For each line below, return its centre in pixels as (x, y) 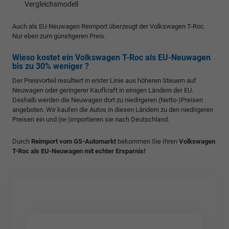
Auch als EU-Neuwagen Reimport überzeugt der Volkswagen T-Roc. (109, 27)
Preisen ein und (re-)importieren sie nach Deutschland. (91, 120)
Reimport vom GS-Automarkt (74, 142)
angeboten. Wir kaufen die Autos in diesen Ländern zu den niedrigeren (113, 110)
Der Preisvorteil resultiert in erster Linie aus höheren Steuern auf (104, 81)
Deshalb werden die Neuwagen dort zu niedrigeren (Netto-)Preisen (108, 100)
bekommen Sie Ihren (147, 142)
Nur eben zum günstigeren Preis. (59, 36)
